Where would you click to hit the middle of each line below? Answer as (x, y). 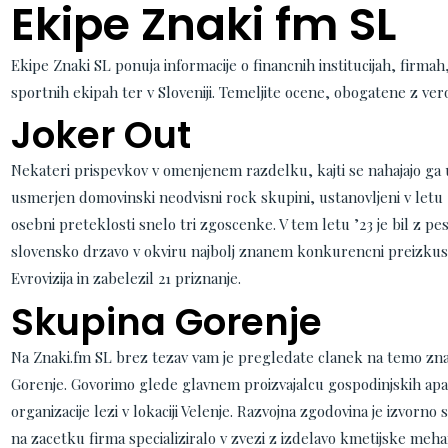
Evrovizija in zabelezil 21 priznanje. (125, 278)
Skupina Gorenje (166, 321)
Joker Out (100, 135)
